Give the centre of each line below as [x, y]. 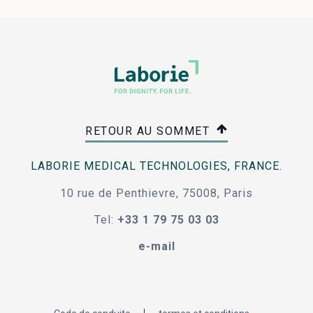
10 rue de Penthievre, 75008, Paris [156, 193]
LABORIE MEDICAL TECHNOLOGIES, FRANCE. [156, 166]
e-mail [156, 246]
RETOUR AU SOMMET [150, 131]
